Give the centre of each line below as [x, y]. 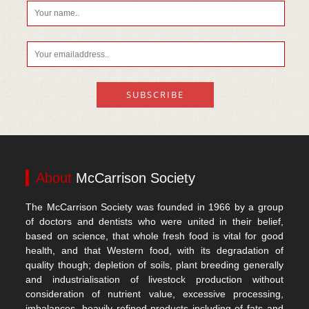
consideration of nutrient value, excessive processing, [154, 294]
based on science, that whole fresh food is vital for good [154, 236]
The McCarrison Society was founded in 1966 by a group [154, 207]
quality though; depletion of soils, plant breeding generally [154, 265]
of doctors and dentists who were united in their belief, [154, 222]
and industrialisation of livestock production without [154, 280]
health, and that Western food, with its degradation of [154, 251]
